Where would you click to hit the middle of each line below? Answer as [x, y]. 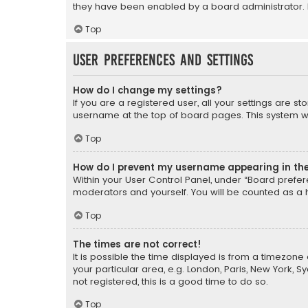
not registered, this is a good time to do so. [170, 281]
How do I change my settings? [147, 91]
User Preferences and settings [163, 60]
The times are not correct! [137, 244]
